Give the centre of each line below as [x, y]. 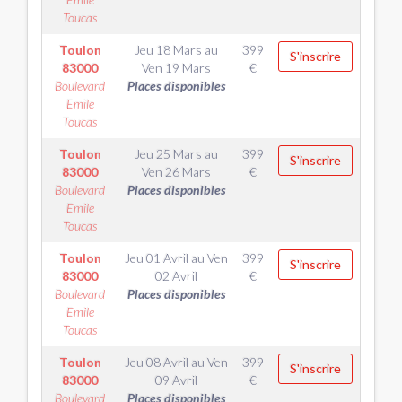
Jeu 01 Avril [157, 258]
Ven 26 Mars [176, 172]
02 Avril [176, 276]
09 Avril [176, 380]
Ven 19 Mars [176, 68]
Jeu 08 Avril [157, 362]
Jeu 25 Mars [168, 154]
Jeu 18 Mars [168, 50]
